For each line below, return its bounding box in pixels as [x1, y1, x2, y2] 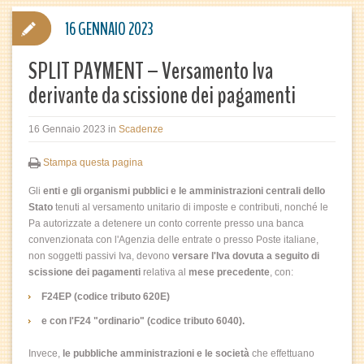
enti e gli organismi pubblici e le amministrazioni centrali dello [43, 185, 325, 197]
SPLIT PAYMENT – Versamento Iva [28, 54, 273, 88]
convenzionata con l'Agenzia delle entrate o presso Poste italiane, [28, 234, 318, 245]
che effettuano [249, 348, 314, 359]
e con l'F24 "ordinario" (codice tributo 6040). [41, 315, 245, 327]
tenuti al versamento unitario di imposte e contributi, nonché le [53, 201, 328, 213]
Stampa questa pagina [43, 157, 143, 168]
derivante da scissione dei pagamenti [28, 79, 296, 112]
